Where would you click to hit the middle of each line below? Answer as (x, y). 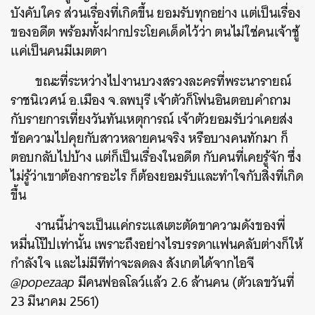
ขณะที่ (52, 81)
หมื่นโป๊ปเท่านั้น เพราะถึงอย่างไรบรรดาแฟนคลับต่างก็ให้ (157, 244)
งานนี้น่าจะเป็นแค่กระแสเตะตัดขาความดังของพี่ (160, 225)
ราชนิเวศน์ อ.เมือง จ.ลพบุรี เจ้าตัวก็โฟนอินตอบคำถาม (151, 100)
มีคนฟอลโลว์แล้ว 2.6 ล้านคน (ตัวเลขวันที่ (186, 282)
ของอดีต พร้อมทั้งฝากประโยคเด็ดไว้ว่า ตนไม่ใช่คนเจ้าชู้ (155, 32)
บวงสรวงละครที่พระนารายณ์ (216, 81)
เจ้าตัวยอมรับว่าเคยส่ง (235, 119)
